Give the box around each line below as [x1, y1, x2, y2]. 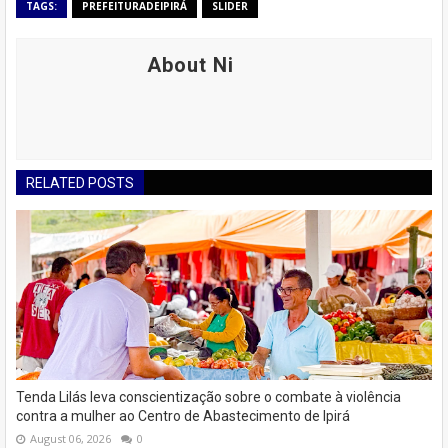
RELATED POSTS [26, 175, 134, 192]
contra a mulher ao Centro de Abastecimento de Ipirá [16, 408, 350, 425]
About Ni [147, 53, 234, 78]
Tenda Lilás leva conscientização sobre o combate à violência [16, 389, 401, 406]
